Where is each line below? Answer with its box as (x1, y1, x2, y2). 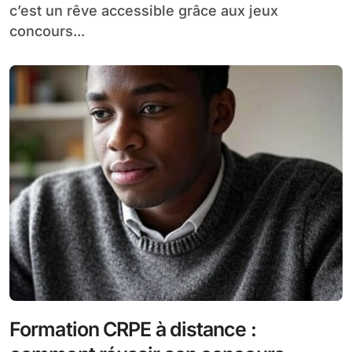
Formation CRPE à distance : (9, 317, 256, 341)
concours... (9, 22, 85, 39)
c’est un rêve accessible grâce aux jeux (9, 2, 278, 19)
